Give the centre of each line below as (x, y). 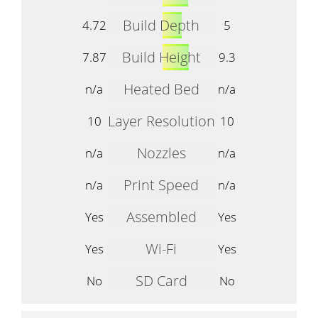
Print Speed (161, 185)
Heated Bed (161, 89)
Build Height (161, 57)
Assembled (161, 216)
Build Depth (161, 25)
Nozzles (161, 153)
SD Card (161, 280)
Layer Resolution (161, 121)
